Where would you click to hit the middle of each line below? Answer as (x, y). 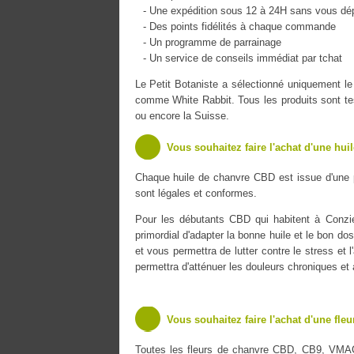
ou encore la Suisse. (182, 116)
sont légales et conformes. (196, 193)
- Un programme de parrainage (212, 42)
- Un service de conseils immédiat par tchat (242, 58)
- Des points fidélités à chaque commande (239, 26)
